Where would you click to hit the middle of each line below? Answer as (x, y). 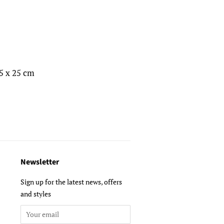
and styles (36, 193)
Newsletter (40, 162)
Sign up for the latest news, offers (71, 181)
